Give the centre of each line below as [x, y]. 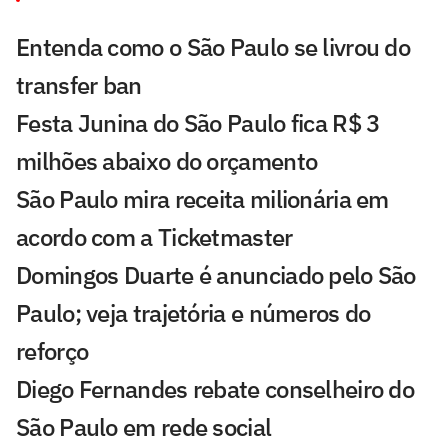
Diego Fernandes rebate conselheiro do [215, 389]
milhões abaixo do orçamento [167, 161]
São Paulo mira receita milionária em [202, 199]
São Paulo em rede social [144, 427]
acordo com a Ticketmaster [154, 237]
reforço [52, 351]
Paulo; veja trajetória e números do [193, 313]
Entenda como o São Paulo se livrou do [213, 47]
